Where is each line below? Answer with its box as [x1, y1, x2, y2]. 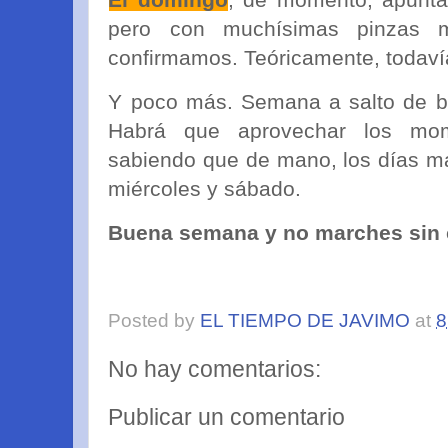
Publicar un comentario [108, 403, 346, 430]
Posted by [108, 310, 201, 331]
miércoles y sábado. [108, 177, 302, 201]
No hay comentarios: [108, 356, 322, 383]
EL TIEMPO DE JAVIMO [200, 310, 411, 331]
